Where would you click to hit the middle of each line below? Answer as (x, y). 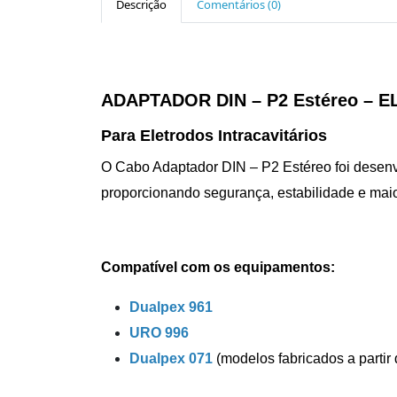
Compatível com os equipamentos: (218, 268)
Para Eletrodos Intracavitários (214, 136)
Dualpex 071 (171, 359)
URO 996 (159, 333)
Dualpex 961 (171, 307)
